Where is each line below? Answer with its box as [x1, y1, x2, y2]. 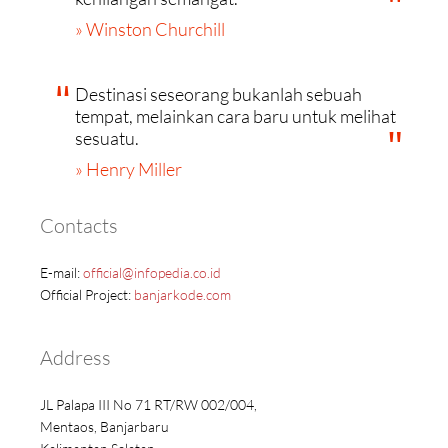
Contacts [40, 213, 118, 238]
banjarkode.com [134, 286, 231, 304]
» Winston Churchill [75, 18, 225, 41]
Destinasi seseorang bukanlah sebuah [75, 84, 362, 106]
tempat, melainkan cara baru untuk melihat [75, 106, 396, 128]
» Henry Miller [75, 158, 182, 181]
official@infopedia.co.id [83, 264, 221, 282]
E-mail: [40, 264, 83, 282]
